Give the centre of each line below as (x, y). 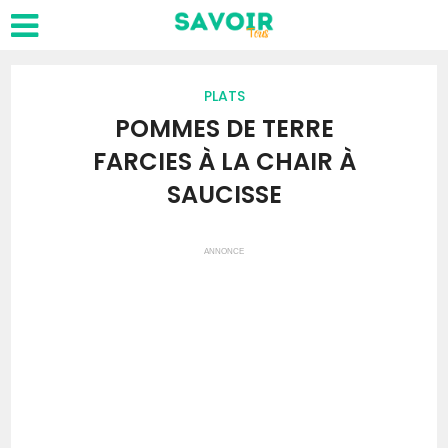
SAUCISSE (224, 194)
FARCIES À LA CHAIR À (224, 161)
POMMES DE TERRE (224, 128)
